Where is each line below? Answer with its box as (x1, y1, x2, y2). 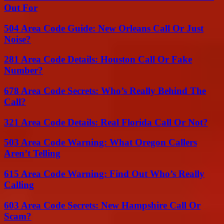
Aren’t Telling (4, 148, 60, 159)
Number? (4, 65, 43, 76)
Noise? (4, 33, 31, 44)
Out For (4, 2, 37, 13)
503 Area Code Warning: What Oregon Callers (4, 137, 197, 148)
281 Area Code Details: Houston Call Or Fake (4, 54, 192, 65)
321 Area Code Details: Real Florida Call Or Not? (4, 116, 208, 127)
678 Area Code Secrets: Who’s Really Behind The (4, 85, 206, 96)
